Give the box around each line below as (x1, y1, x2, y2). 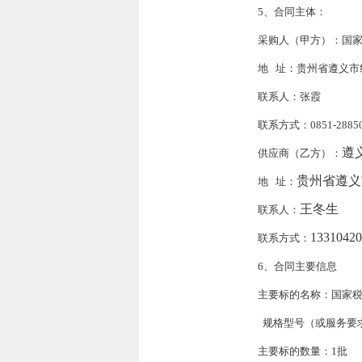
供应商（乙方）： (258, 148, 342, 159)
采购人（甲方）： (258, 35, 342, 46)
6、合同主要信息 (258, 261, 337, 272)
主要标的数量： (258, 346, 331, 357)
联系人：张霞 (258, 91, 321, 103)
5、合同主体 (258, 6, 316, 18)
